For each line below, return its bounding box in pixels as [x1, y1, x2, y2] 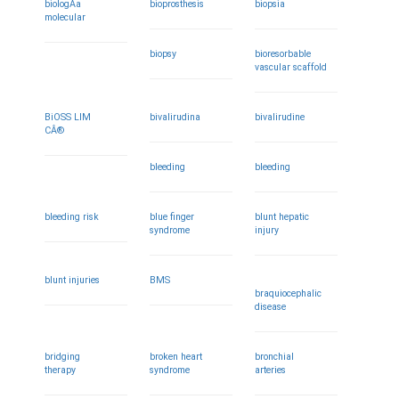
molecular [45, 12, 85, 23]
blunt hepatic [255, 211, 310, 223]
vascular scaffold [255, 61, 328, 73]
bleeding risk [45, 211, 99, 223]
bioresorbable [255, 48, 312, 60]
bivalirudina [150, 111, 201, 123]
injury [255, 224, 280, 236]
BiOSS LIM [45, 111, 91, 123]
